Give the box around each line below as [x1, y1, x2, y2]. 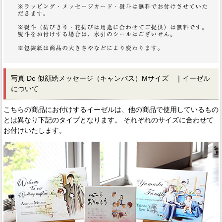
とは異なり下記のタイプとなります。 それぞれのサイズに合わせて [3, 116, 214, 124]
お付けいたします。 [3, 126, 66, 135]
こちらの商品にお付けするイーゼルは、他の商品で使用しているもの [3, 106, 219, 114]
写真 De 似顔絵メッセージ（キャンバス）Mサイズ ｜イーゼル [11, 74, 210, 83]
